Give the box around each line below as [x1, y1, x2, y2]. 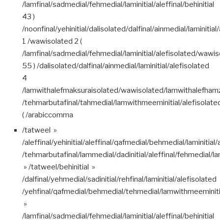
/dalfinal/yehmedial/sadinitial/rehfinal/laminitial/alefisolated [22, 174, 217, 184]
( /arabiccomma [22, 110, 73, 119]
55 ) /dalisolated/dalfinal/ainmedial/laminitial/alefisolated [22, 61, 209, 70]
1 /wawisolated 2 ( [22, 36, 82, 46]
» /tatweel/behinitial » [22, 162, 95, 171]
